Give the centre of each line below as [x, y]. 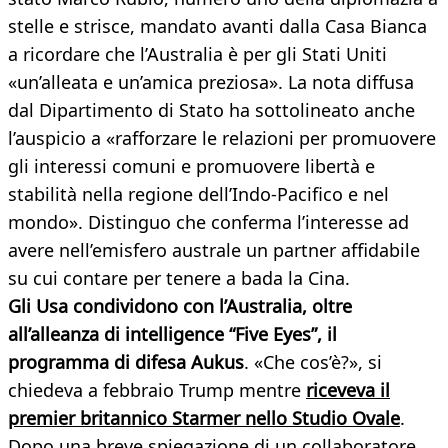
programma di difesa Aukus [126, 362]
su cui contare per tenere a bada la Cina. [179, 278]
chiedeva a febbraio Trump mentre [157, 390]
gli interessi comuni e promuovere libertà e [191, 166]
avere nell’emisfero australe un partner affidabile [214, 250]
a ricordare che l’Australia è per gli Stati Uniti [197, 54]
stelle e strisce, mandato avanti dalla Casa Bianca [217, 26]
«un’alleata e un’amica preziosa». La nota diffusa [211, 82]
